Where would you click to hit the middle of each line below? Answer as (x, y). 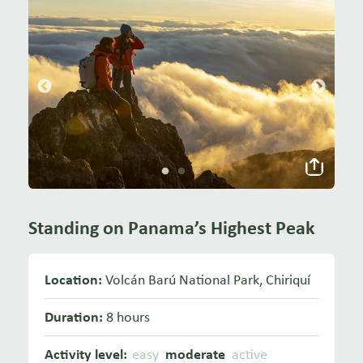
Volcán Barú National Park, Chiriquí (206, 280)
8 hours (126, 317)
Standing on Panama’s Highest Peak (172, 228)
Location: (73, 280)
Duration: (74, 317)
